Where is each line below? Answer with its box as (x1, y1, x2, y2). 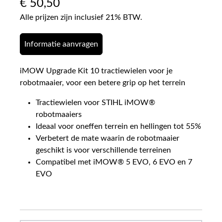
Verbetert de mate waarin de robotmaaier (36, 134, 179, 143)
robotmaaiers (36, 111, 82, 119)
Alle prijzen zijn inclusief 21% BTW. (20, 13, 142, 22)
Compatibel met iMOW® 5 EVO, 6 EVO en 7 (36, 158, 192, 166)
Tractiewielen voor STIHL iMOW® (36, 99, 155, 107)
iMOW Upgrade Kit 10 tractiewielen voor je (20, 67, 172, 75)
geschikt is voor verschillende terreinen (36, 146, 171, 155)
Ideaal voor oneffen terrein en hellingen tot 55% (36, 122, 201, 131)
